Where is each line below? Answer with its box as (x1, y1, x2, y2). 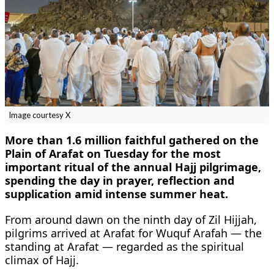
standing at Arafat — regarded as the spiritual (5, 239, 244, 254)
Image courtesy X (8, 109, 70, 120)
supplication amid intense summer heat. (5, 186, 228, 201)
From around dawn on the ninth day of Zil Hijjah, (5, 212, 257, 227)
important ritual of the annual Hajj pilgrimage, (5, 159, 261, 174)
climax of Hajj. (5, 252, 79, 267)
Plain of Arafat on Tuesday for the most (5, 146, 221, 161)
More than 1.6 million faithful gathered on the (5, 132, 259, 147)
